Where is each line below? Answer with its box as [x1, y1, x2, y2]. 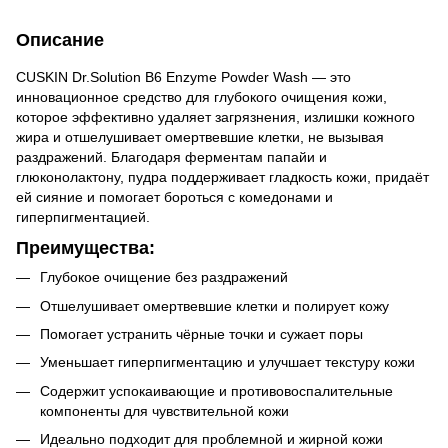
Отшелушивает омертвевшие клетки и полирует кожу [40, 297, 389, 314]
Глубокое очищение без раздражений [40, 269, 288, 286]
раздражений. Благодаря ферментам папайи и [16, 148, 327, 165]
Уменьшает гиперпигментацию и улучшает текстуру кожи [40, 354, 415, 371]
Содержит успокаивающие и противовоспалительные [40, 382, 393, 399]
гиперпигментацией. [16, 208, 150, 225]
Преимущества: [16, 237, 155, 258]
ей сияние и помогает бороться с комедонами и [16, 188, 333, 205]
